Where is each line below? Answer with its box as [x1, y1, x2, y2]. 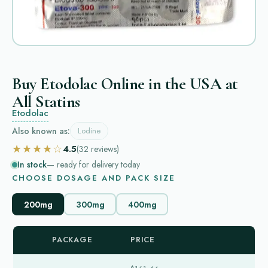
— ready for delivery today [47, 159, 140, 171]
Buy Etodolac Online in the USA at [12, 74, 238, 95]
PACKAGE [52, 234, 93, 246]
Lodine [78, 125, 100, 137]
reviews [91, 142, 117, 155]
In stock [17, 159, 47, 171]
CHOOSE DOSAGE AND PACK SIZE [12, 172, 175, 184]
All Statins [12, 92, 80, 112]
